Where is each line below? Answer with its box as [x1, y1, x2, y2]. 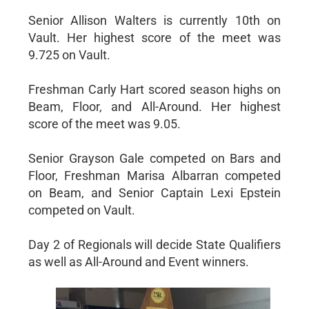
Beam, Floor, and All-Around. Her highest [28, 99, 281, 114]
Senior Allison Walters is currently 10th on [28, 13, 281, 28]
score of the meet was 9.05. [28, 117, 181, 131]
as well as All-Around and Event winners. [28, 255, 249, 269]
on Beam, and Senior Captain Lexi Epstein [28, 186, 281, 200]
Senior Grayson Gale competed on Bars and [28, 151, 281, 166]
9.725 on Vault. [28, 48, 110, 62]
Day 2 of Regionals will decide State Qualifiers [28, 237, 281, 252]
